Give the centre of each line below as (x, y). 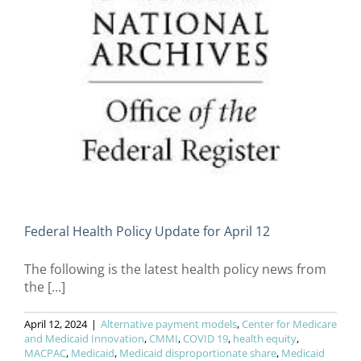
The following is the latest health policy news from (175, 270)
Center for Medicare (289, 324)
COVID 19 (205, 339)
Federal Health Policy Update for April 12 (147, 232)
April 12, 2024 (56, 324)
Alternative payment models (169, 324)
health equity (265, 339)
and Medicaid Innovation (84, 339)
